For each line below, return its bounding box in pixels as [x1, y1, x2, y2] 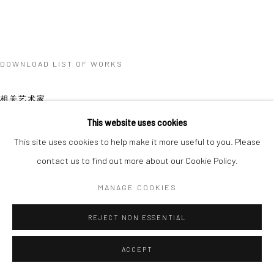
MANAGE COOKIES [97, 182, 177, 192]
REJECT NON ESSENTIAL [88, 213, 186, 221]
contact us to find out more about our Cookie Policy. [36, 155, 238, 166]
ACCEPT [121, 245, 153, 253]
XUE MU [39, 191, 71, 201]
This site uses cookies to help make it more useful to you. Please [13, 136, 261, 147]
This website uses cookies [87, 117, 187, 128]
